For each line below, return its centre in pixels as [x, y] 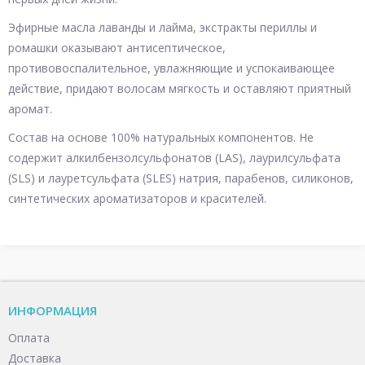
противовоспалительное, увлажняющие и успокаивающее [172, 68]
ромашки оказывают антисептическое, [117, 48]
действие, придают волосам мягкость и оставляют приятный [180, 88]
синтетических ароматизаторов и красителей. [137, 198]
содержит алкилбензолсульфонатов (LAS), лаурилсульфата [174, 158]
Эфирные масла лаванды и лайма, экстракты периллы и [163, 27]
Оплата [29, 338]
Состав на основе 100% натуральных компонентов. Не [161, 137]
